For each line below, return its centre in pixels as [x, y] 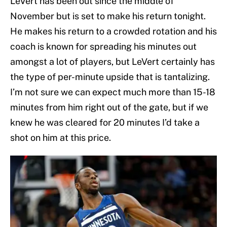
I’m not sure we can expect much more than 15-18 [113, 92]
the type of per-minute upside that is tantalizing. [110, 77]
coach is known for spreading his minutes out [103, 47]
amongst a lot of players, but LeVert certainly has [112, 62]
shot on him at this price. [61, 138]
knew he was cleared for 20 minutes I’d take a [105, 123]
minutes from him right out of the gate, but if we [109, 107]
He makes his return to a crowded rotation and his [113, 31]
